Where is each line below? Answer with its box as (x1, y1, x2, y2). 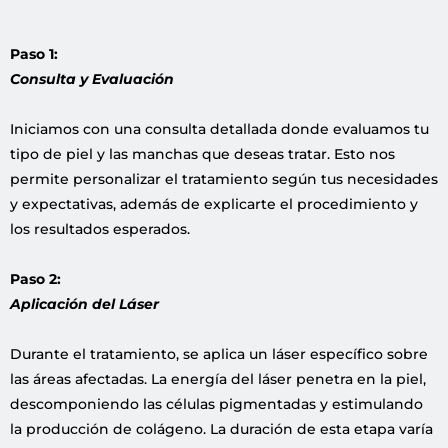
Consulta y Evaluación (10, 70, 174, 89)
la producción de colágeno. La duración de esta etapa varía (10, 420, 433, 439)
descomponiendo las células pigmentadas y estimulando (10, 395, 423, 414)
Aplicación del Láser (10, 295, 159, 314)
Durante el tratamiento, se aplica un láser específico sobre (10, 345, 428, 364)
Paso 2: (10, 270, 61, 289)
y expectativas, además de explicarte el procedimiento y (10, 195, 418, 214)
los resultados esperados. (10, 220, 190, 239)
